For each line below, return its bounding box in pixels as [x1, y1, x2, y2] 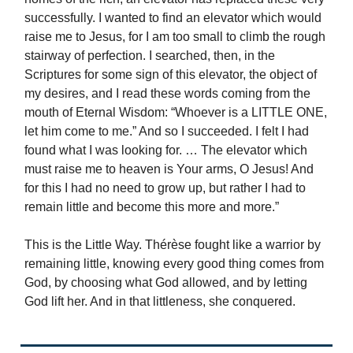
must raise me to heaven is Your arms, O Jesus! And [24, 162, 314, 176]
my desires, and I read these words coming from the [24, 86, 310, 100]
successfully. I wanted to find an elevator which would [24, 10, 321, 24]
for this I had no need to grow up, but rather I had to [24, 180, 306, 195]
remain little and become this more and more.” [24, 199, 279, 214]
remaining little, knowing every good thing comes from [24, 256, 324, 270]
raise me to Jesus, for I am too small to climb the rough [24, 29, 325, 43]
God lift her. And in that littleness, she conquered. [24, 294, 295, 308]
